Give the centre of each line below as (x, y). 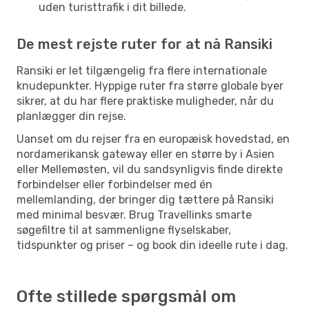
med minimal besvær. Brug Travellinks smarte (134, 215)
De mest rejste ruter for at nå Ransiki (144, 44)
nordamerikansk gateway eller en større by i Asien (146, 154)
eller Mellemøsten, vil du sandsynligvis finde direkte (150, 169)
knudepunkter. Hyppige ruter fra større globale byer (150, 86)
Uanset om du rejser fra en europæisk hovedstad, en (153, 139)
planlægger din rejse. (71, 116)
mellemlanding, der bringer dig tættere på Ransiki (145, 199)
